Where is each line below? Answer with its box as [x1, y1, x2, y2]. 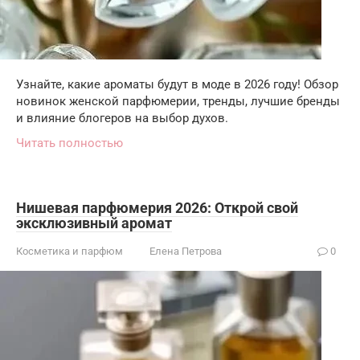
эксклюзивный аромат [16, 214, 172, 231]
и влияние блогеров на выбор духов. [16, 110, 228, 125]
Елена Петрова [149, 244, 222, 257]
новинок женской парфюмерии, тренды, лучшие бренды [16, 93, 340, 108]
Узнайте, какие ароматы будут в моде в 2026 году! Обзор [16, 76, 338, 92]
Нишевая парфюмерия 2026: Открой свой [16, 198, 298, 216]
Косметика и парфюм [16, 244, 123, 257]
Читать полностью [16, 135, 123, 150]
